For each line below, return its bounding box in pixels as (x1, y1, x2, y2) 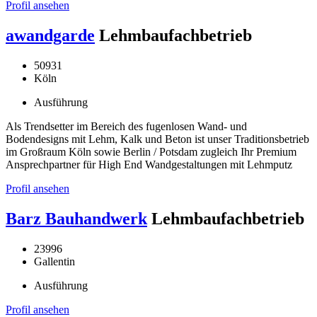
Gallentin (34, 255, 75, 267)
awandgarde (6, 26, 95, 45)
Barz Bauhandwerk (6, 209, 147, 228)
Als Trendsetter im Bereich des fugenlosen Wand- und (6, 120, 247, 133)
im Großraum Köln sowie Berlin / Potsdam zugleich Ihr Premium (6, 146, 296, 158)
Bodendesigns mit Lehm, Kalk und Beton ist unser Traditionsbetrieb (6, 133, 309, 146)
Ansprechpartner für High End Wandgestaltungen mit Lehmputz (6, 158, 292, 171)
